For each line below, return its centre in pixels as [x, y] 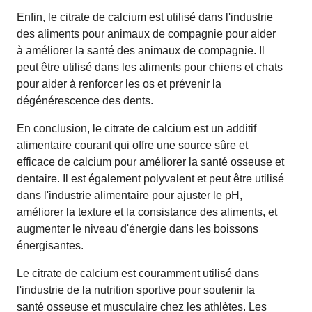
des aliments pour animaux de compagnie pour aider [146, 33]
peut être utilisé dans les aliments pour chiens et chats [150, 67]
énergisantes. [50, 245]
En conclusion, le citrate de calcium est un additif [136, 128]
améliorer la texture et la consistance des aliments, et [147, 212]
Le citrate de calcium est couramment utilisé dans [138, 273]
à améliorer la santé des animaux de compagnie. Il [141, 50]
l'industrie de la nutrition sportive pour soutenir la [136, 290]
